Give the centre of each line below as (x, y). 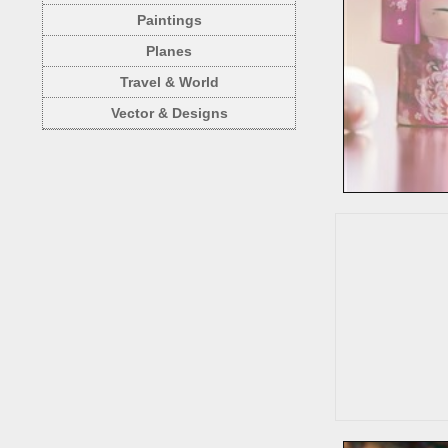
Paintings (169, 20)
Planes (169, 51)
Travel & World (169, 82)
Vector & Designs (169, 113)
